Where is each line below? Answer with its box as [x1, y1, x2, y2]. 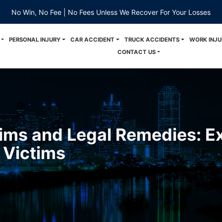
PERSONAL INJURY [9, 36, 61, 43]
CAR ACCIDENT [70, 36, 115, 43]
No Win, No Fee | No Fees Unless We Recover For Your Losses [11, 7, 211, 16]
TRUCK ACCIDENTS [124, 36, 179, 43]
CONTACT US [117, 49, 156, 55]
